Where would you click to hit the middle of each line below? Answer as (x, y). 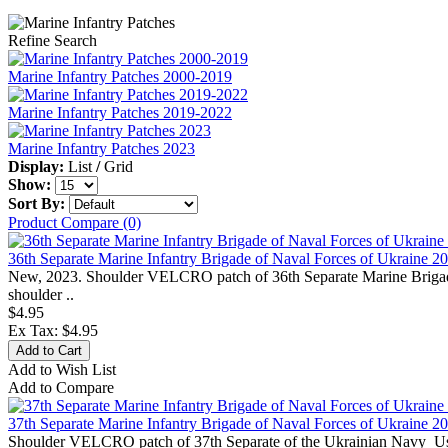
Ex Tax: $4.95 (53, 331)
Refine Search (52, 41)
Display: (36, 167)
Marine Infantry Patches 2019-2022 (120, 113)
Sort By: (36, 204)
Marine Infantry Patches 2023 (101, 149)
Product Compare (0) (74, 223)
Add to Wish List (62, 370)
